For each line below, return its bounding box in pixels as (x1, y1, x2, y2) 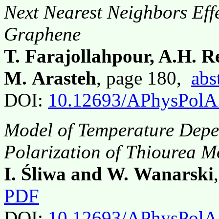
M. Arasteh (4, 67, 96, 88)
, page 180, (96, 67, 191, 88)
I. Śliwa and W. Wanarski (4, 163, 214, 184)
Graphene (4, 23, 81, 44)
